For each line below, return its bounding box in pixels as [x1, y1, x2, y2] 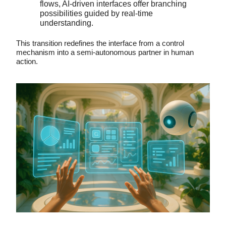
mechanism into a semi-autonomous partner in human [16, 48, 194, 57]
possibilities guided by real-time [40, 9, 153, 18]
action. [16, 57, 38, 66]
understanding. [40, 19, 93, 28]
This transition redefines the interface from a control [16, 39, 184, 48]
